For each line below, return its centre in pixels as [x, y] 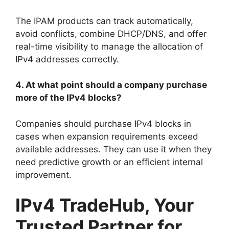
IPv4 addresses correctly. [67, 59]
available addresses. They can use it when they [113, 149]
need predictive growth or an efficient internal [109, 162]
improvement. [43, 175]
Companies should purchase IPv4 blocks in [103, 123]
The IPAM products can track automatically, [104, 21]
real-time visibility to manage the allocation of [109, 46]
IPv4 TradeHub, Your [105, 205]
